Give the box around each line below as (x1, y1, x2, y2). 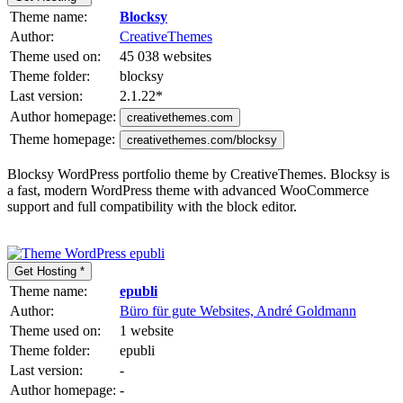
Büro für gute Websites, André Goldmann (120, 302, 356, 318)
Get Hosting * (14, 264, 85, 278)
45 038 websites (120, 48, 211, 64)
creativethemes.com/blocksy (127, 132, 277, 147)
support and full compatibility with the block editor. (7, 198, 297, 214)
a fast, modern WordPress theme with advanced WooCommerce (7, 182, 369, 198)
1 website (120, 322, 174, 338)
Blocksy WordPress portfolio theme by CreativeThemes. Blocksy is (7, 166, 390, 182)
